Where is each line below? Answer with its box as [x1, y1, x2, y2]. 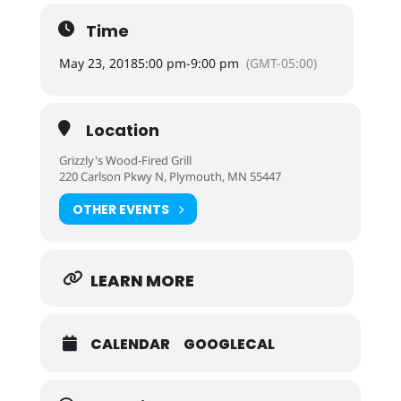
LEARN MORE [90, 269, 194, 292]
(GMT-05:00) [245, 55, 317, 72]
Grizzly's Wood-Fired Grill [58, 152, 192, 168]
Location [85, 119, 159, 141]
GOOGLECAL [183, 334, 275, 354]
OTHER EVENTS [72, 200, 169, 218]
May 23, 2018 [58, 55, 138, 72]
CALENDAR [90, 334, 170, 354]
